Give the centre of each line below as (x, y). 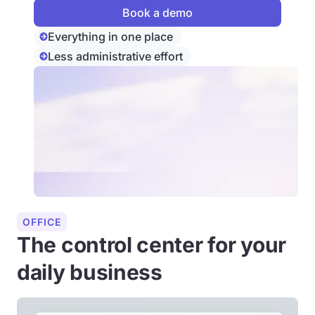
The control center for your (152, 245)
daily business (90, 272)
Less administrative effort (115, 56)
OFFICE (42, 222)
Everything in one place (110, 37)
